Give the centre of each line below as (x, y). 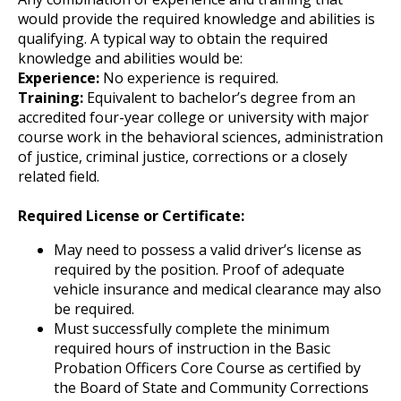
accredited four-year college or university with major (193, 117)
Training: (51, 97)
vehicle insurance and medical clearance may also (218, 289)
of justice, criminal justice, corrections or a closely (183, 156)
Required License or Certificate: (131, 215)
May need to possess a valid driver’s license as (208, 249)
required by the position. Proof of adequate (199, 269)
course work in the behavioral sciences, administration (200, 137)
